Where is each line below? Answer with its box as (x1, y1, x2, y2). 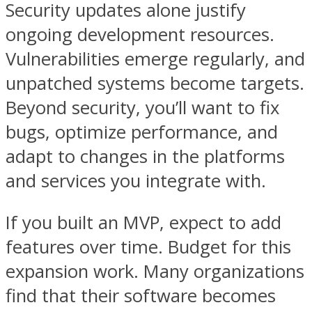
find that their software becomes (6, 283, 276, 309)
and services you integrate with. (6, 168, 266, 193)
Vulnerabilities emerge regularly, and (6, 46, 305, 71)
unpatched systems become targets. (6, 70, 304, 95)
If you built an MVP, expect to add (6, 210, 281, 235)
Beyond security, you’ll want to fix (6, 95, 279, 120)
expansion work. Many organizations (6, 259, 304, 284)
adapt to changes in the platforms (6, 143, 285, 169)
